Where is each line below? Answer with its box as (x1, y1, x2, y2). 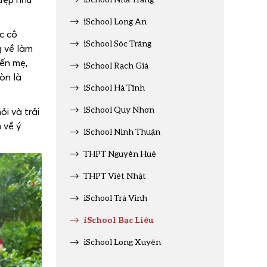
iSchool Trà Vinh (83, 193, 147, 203)
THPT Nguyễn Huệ (83, 148, 156, 159)
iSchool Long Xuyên (83, 237, 161, 247)
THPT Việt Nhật (83, 170, 146, 181)
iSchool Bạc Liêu (83, 214, 154, 225)
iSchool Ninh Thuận (83, 126, 160, 136)
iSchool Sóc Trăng (83, 38, 151, 48)
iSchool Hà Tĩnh (83, 82, 145, 92)
